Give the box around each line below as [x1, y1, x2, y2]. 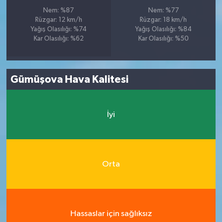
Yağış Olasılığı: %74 [30, 26, 87, 33]
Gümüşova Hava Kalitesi [10, 74, 129, 85]
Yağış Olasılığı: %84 [135, 26, 192, 33]
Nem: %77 [148, 7, 179, 14]
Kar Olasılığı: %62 [33, 36, 84, 43]
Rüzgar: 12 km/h [35, 17, 82, 24]
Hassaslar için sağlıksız [70, 209, 152, 218]
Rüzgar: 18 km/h [140, 17, 187, 24]
